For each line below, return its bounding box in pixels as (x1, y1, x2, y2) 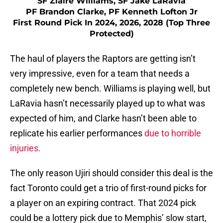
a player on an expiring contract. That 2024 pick (10, 198, 196, 209)
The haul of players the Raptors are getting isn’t (10, 53, 196, 64)
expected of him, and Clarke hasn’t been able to (10, 113, 197, 124)
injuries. (10, 143, 41, 154)
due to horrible (144, 128, 201, 139)
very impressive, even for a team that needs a (10, 68, 190, 79)
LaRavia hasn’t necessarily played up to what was (10, 98, 205, 109)
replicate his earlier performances (10, 128, 144, 139)
